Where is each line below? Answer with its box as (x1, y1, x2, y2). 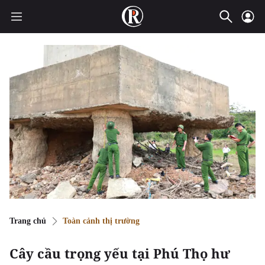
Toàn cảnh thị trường (63, 216, 140, 226)
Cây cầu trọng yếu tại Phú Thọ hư (9, 244, 230, 263)
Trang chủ (9, 216, 46, 226)
